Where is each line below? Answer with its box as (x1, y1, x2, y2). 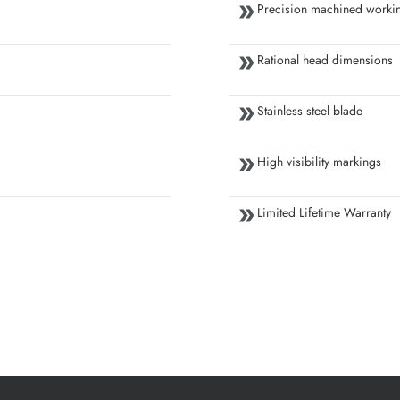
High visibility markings (257, 153, 381, 171)
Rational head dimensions (257, 51, 393, 70)
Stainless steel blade (257, 102, 362, 121)
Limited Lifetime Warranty (257, 204, 391, 222)
